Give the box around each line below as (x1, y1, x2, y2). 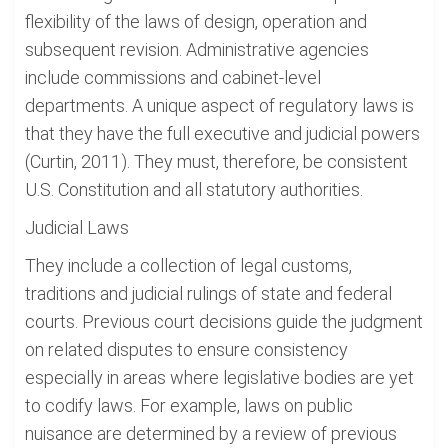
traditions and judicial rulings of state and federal (25, 283, 392, 304)
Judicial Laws (25, 217, 129, 238)
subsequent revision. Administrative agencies (25, 39, 369, 60)
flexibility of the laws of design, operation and (25, 11, 367, 32)
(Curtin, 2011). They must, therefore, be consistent (25, 151, 408, 172)
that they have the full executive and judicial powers (25, 123, 420, 144)
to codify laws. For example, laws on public (25, 395, 353, 416)
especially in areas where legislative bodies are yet (25, 367, 414, 388)
